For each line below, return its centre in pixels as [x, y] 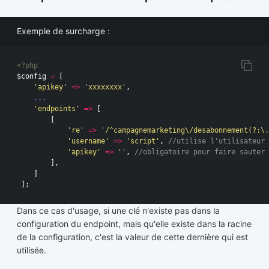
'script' [143, 141]
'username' [88, 141]
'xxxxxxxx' [105, 87]
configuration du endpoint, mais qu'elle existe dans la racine [134, 223]
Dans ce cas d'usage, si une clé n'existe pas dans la [118, 210]
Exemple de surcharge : [63, 31]
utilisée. [32, 250]
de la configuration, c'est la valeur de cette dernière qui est [132, 237]
